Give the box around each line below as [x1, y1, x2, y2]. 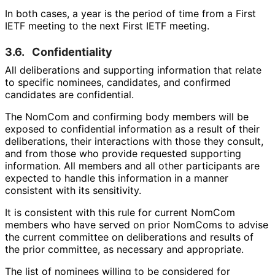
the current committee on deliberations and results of [5, 231, 254, 244]
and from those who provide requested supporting [5, 147, 241, 160]
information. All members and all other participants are [5, 160, 260, 172]
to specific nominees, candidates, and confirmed [5, 76, 231, 89]
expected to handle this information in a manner [5, 172, 228, 185]
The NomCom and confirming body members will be [5, 110, 249, 123]
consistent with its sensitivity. [5, 184, 141, 197]
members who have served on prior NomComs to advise [5, 219, 268, 231]
